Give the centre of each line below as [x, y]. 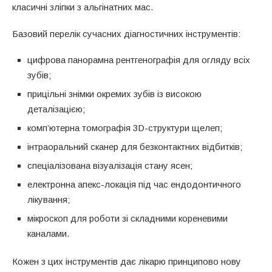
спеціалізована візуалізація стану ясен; [110, 165]
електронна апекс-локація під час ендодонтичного [134, 184]
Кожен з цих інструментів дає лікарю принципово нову [127, 261]
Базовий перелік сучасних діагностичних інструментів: [126, 33]
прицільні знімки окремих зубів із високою [114, 93]
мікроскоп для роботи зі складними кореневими [127, 218]
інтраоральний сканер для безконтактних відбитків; [135, 146]
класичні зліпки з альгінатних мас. [83, 7]
